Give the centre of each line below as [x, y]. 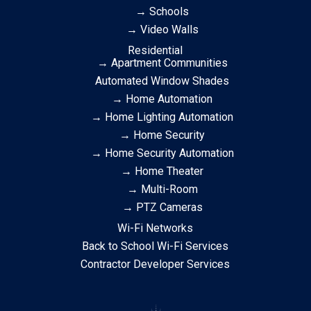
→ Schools [162, 11]
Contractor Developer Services [155, 264]
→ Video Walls [162, 30]
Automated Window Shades [162, 81]
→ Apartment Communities [162, 63]
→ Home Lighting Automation [162, 117]
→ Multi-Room [162, 189]
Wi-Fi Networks [155, 228]
